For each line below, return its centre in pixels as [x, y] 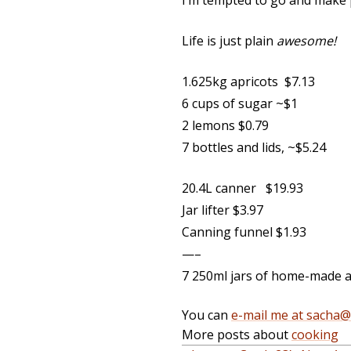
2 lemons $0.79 [225, 126]
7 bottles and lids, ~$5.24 [254, 148]
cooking [315, 335]
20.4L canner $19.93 [242, 188]
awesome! [306, 41]
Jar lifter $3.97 [223, 210]
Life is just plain [229, 41]
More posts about [237, 335]
